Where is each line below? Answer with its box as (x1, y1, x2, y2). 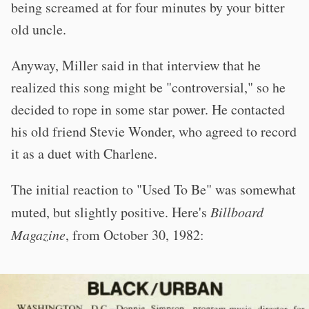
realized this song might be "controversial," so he (11, 77, 286, 97)
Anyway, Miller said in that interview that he (11, 55, 261, 74)
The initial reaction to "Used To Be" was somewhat (11, 179, 296, 199)
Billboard (210, 202, 263, 221)
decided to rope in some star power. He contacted (11, 99, 285, 119)
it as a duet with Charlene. (11, 143, 162, 163)
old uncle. (11, 19, 71, 39)
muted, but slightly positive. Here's (11, 202, 210, 221)
